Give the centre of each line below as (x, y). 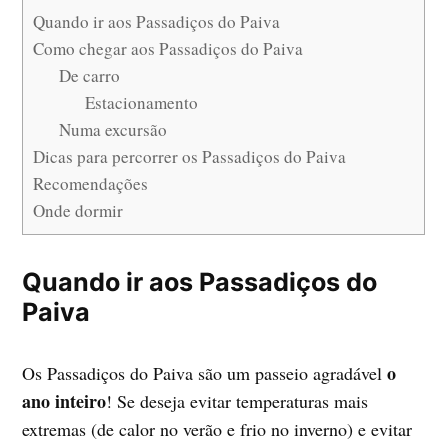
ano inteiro (64, 401)
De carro (90, 76)
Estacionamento (141, 103)
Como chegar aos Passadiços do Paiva (168, 49)
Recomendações (91, 184)
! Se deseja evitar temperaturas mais (237, 401)
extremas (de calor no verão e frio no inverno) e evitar (217, 429)
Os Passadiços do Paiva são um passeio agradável (205, 373)
